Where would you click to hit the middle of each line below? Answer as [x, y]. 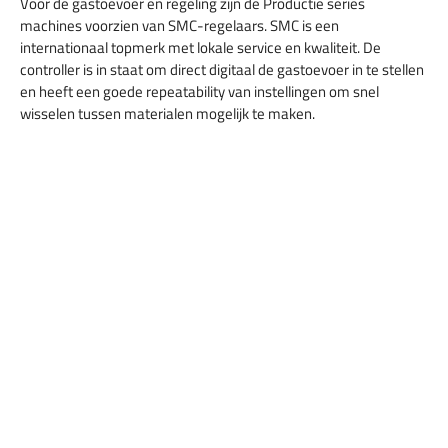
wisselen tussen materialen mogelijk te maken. [167, 113]
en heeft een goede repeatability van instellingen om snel [199, 91]
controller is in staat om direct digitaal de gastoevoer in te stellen [222, 69]
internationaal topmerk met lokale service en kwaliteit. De [200, 47]
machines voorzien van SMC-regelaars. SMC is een [179, 25]
